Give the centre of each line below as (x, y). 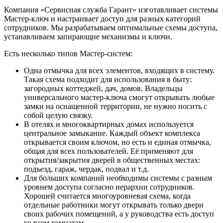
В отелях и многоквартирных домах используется (109, 124)
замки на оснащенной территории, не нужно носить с (115, 106)
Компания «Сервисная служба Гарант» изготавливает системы (111, 9)
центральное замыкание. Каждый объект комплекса (112, 133)
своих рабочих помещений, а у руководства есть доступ (119, 214)
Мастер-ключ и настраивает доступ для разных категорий (102, 18)
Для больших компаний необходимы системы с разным (118, 178)
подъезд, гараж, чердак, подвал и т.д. (86, 169)
